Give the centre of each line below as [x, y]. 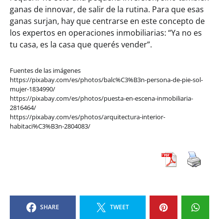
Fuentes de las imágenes [45, 71]
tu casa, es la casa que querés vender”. [81, 45]
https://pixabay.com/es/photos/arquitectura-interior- [88, 117]
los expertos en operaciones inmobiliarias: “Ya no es [106, 33]
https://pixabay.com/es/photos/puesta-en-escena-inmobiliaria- [101, 99]
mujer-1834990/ [33, 89]
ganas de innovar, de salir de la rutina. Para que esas [107, 10]
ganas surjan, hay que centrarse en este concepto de [107, 21]
